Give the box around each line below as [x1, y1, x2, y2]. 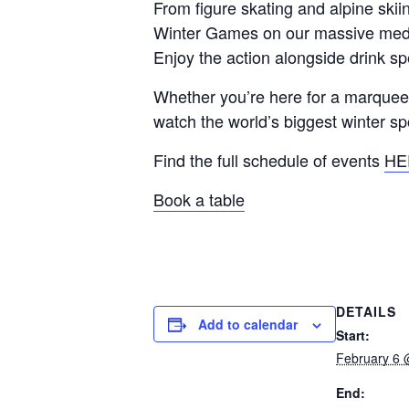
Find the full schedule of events [153, 148, 384, 172]
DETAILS [336, 302, 396, 320]
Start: [336, 326, 370, 344]
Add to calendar [198, 315, 298, 333]
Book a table [153, 187, 245, 211]
